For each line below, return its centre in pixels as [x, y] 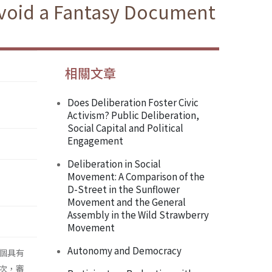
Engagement [95, 141]
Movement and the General [127, 202]
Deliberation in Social [114, 164]
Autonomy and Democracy [124, 250]
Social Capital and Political [125, 128]
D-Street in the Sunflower [124, 189]
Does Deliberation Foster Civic [133, 102]
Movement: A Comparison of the [136, 176]
